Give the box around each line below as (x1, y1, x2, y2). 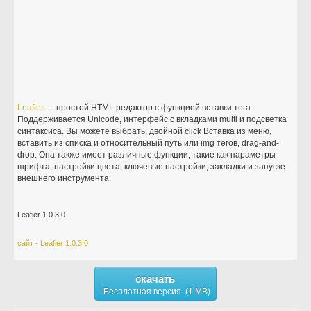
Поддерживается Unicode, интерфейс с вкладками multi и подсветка (17, 115, 287, 124)
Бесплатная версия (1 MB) (103, 287, 210, 296)
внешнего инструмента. (17, 174, 112, 183)
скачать (135, 273, 176, 285)
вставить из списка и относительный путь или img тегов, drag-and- (17, 138, 280, 148)
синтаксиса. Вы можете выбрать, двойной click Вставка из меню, (17, 126, 272, 136)
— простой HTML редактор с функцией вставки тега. (44, 103, 253, 112)
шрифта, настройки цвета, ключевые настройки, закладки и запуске (17, 162, 286, 171)
